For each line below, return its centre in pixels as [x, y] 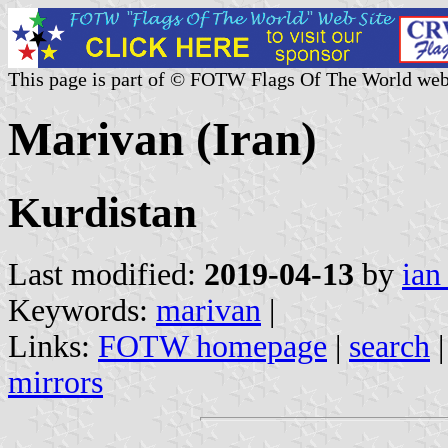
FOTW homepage [212, 346]
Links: [53, 346]
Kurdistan [102, 212]
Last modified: [106, 274]
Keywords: [82, 310]
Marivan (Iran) [162, 139]
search [389, 346]
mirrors [55, 382]
